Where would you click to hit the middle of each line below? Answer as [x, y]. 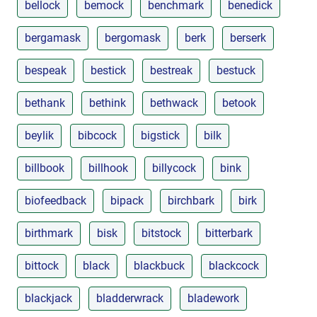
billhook [108, 168]
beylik [39, 135]
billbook [45, 168]
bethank [45, 103]
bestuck [236, 70]
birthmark [49, 233]
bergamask [53, 38]
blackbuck [159, 265]
